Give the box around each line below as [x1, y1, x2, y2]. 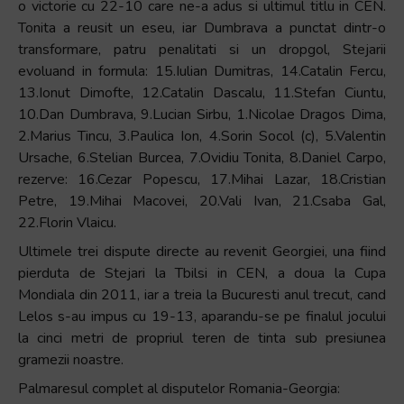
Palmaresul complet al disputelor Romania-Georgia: [18, 379, 340, 399]
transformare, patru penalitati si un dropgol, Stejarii [18, 40, 386, 60]
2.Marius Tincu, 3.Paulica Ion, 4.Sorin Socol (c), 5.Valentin [18, 126, 386, 146]
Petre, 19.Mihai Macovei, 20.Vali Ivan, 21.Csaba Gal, [18, 191, 386, 211]
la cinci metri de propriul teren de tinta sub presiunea [18, 328, 386, 348]
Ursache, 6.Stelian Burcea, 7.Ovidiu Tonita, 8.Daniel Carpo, [18, 148, 386, 168]
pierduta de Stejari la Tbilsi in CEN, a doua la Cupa [18, 263, 386, 283]
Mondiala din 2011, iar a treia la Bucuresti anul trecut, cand [18, 285, 386, 305]
